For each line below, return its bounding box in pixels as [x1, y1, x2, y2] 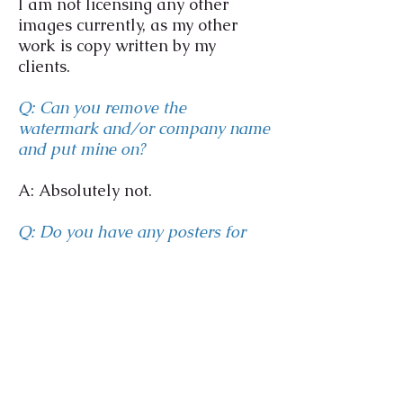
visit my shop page [124, 283, 261, 304]
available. [18, 325, 93, 345]
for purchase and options [18, 304, 206, 325]
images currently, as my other [18, 14, 237, 35]
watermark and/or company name [18, 118, 270, 139]
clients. [18, 56, 70, 76]
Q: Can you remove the [18, 97, 186, 118]
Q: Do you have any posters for [18, 221, 246, 242]
